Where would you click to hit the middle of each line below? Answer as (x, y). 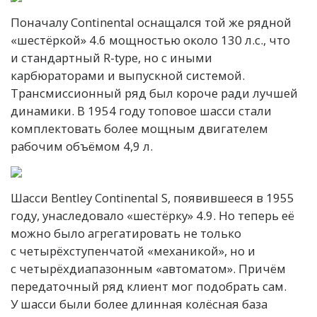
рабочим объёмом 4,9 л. (82, 146)
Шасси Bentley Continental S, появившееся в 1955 (152, 198)
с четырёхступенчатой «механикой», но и (133, 251)
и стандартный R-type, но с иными (111, 58)
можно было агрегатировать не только (126, 234)
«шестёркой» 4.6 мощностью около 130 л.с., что (150, 40)
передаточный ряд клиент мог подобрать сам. (149, 287)
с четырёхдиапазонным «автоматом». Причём (148, 269)
